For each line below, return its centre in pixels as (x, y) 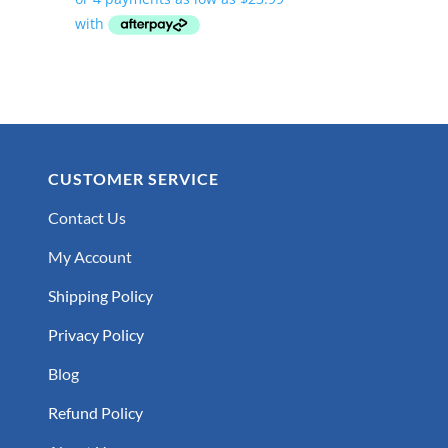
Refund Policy (95, 412)
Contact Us (86, 217)
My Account (89, 256)
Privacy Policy (95, 334)
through (212, 33)
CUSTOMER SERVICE (133, 178)
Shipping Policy (100, 295)
